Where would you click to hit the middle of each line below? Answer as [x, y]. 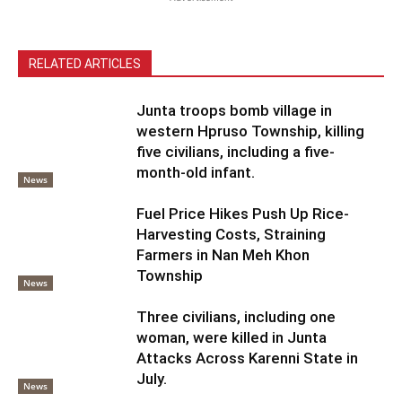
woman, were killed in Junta [232, 337]
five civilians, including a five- [236, 151]
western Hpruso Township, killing [251, 131]
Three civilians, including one [236, 316]
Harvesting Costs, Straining [232, 234]
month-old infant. [196, 172]
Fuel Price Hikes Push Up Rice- [243, 213]
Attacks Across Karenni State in [248, 358]
